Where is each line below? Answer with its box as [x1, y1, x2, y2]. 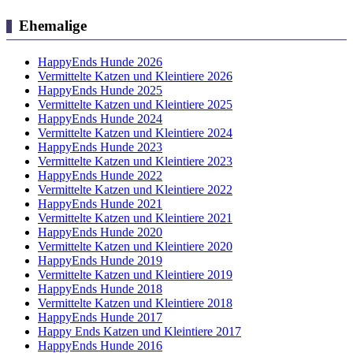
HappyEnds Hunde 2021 [38, 196, 162, 210]
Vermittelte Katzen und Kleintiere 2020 [38, 239, 232, 253]
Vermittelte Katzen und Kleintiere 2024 [38, 125, 232, 139]
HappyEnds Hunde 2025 [38, 83, 162, 97]
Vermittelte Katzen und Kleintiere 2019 [38, 267, 232, 281]
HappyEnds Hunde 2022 [38, 168, 162, 182]
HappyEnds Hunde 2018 [38, 281, 162, 295]
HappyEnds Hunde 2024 [38, 111, 162, 125]
